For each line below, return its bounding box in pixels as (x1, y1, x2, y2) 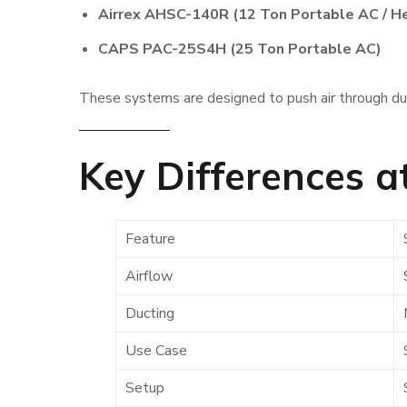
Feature (125, 229, 175, 249)
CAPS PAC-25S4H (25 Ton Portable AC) (97, 39, 382, 59)
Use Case (125, 341, 187, 361)
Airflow (125, 266, 173, 286)
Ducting (125, 303, 174, 323)
